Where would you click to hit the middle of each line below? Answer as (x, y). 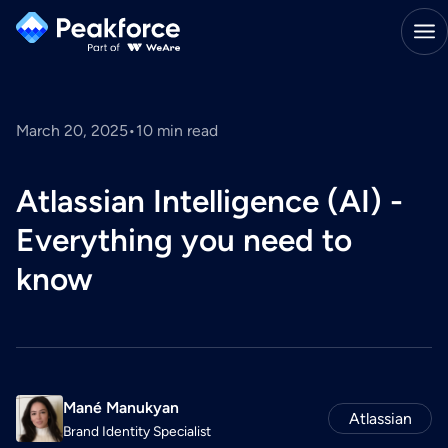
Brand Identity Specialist (136, 430)
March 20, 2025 (71, 131)
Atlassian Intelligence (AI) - (209, 201)
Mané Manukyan (120, 407)
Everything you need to (183, 240)
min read (187, 131)
